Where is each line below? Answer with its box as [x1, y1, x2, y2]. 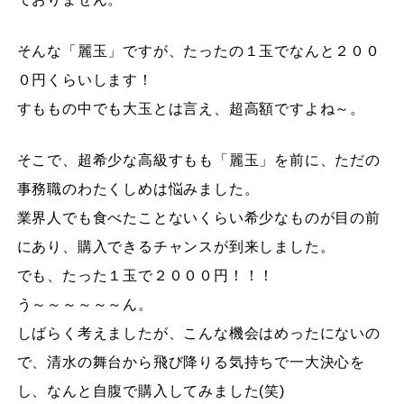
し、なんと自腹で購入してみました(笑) [16, 382, 285, 399]
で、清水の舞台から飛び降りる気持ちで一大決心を [16, 353, 365, 370]
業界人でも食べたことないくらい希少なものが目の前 [16, 209, 381, 225]
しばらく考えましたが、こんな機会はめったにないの [16, 325, 381, 341]
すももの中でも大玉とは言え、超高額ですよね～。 [16, 100, 365, 116]
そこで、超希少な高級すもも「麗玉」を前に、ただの [16, 151, 381, 168]
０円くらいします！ [16, 71, 153, 87]
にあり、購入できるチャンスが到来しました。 [16, 238, 335, 254]
